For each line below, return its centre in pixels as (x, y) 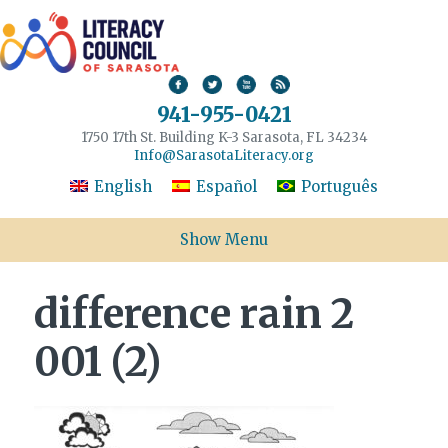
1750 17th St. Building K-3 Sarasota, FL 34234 (224, 137)
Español (226, 187)
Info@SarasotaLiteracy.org (224, 155)
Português (339, 187)
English (123, 187)
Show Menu (224, 240)
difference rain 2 (193, 314)
